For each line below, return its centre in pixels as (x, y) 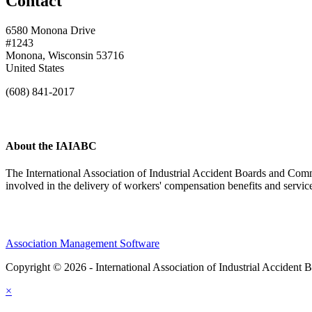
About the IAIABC (51, 146)
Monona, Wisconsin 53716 (65, 55)
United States (35, 68)
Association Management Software (83, 244)
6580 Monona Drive (50, 30)
